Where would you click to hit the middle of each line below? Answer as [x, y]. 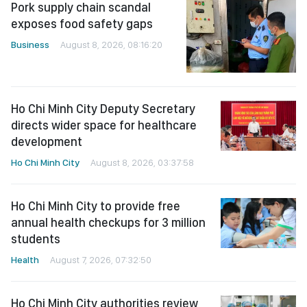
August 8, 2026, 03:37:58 [142, 162]
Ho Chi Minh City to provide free [96, 206]
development [47, 141]
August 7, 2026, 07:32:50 [101, 259]
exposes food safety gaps [82, 24]
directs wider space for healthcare [104, 125]
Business [30, 45]
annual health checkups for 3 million [108, 222]
